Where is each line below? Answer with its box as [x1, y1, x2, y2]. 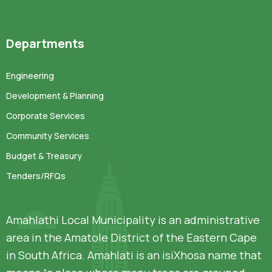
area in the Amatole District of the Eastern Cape [6, 229, 257, 245]
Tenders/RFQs [6, 169, 66, 182]
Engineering [6, 69, 54, 81]
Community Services [6, 129, 89, 141]
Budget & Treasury [6, 149, 82, 161]
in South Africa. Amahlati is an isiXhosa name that [6, 247, 262, 262]
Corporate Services [6, 109, 85, 121]
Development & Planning [6, 89, 104, 101]
